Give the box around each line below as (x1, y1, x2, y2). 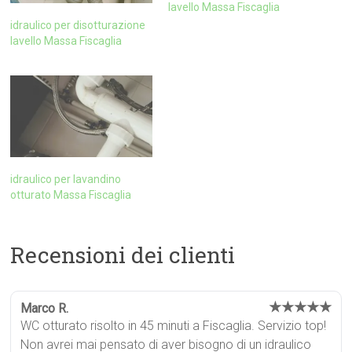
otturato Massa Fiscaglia (10, 188, 132, 201)
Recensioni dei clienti (10, 240, 236, 269)
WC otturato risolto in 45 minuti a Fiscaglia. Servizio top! (20, 317, 327, 333)
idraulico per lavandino (10, 172, 122, 185)
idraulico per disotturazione (10, 19, 146, 32)
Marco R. (20, 300, 69, 316)
